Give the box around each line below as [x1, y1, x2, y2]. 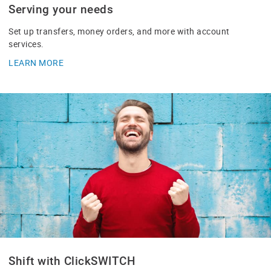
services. [8, 38, 44, 50]
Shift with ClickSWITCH [8, 255, 135, 269]
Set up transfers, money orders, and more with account [8, 25, 230, 37]
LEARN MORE [8, 56, 64, 68]
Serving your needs [8, 2, 113, 16]
